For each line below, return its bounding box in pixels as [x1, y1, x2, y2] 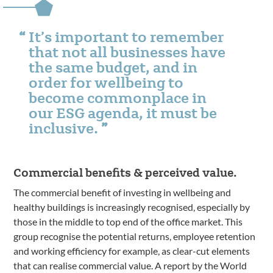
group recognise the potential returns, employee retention [13, 230, 256, 242]
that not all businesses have [29, 42, 226, 61]
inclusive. [29, 118, 102, 137]
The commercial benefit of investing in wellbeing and [13, 186, 232, 198]
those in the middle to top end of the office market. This [13, 216, 243, 227]
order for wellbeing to [29, 73, 184, 91]
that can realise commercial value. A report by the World [13, 260, 247, 271]
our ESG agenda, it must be [29, 103, 218, 122]
